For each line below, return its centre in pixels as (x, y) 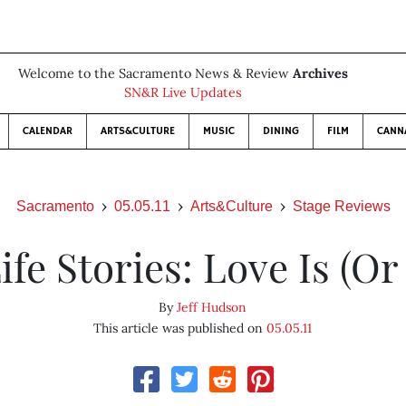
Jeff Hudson (212, 307)
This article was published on (180, 328)
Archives (320, 73)
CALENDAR (48, 131)
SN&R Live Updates (183, 92)
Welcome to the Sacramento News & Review (155, 73)
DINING (281, 131)
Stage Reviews (341, 206)
